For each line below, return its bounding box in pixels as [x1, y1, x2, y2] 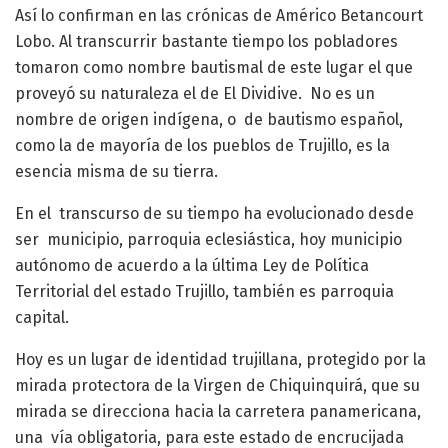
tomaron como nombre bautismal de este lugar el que [15, 58, 413, 78]
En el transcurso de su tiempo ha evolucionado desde [15, 204, 414, 224]
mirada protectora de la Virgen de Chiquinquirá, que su [15, 376, 420, 396]
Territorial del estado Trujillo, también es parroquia [15, 282, 394, 302]
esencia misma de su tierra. [15, 162, 218, 182]
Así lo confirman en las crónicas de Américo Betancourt [15, 6, 423, 26]
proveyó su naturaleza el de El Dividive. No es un [15, 84, 375, 104]
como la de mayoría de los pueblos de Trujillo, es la [15, 136, 390, 156]
